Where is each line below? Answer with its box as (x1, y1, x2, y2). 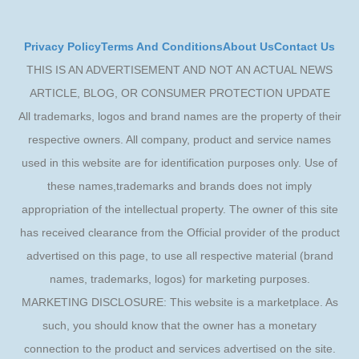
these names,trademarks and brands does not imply (47, 179, 312, 193)
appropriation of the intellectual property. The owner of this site (21, 203, 338, 216)
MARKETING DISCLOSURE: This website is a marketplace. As (21, 296, 338, 309)
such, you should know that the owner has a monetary (42, 319, 317, 333)
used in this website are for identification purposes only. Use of (22, 156, 337, 170)
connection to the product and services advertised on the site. (23, 342, 336, 356)
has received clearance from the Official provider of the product (19, 226, 340, 240)
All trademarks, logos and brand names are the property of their (18, 110, 341, 123)
